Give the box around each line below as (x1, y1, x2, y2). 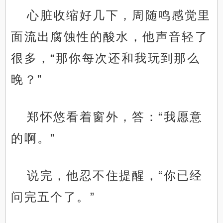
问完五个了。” (11, 190, 96, 204)
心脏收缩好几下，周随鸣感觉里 (27, 8, 211, 22)
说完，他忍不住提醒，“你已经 (27, 169, 203, 183)
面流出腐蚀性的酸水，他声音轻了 (11, 30, 209, 44)
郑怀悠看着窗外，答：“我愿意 (27, 110, 203, 124)
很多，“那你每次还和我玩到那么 (11, 51, 201, 65)
